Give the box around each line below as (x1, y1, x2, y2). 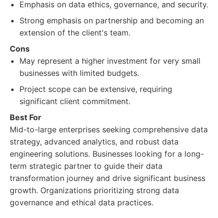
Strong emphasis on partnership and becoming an (19, 16, 204, 25)
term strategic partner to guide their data (10, 161, 163, 171)
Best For (10, 112, 41, 122)
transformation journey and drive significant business (10, 173, 205, 183)
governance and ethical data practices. (10, 198, 153, 207)
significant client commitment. (19, 96, 130, 106)
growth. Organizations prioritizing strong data (10, 185, 179, 195)
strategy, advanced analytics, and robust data (10, 137, 179, 146)
